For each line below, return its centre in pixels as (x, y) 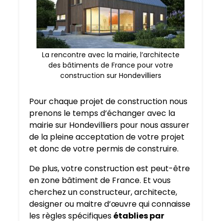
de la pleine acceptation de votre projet (107, 137)
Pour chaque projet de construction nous (108, 102)
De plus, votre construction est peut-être (110, 169)
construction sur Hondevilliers (110, 76)
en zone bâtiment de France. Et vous (100, 181)
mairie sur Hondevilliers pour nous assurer (109, 125)
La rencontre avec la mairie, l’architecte (110, 55)
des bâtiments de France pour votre (110, 65)
